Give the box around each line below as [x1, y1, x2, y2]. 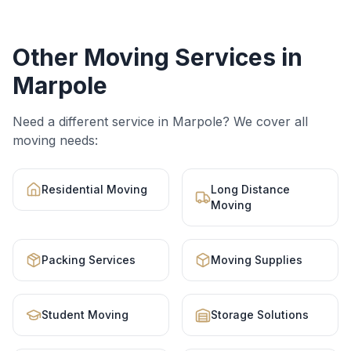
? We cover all [223, 114, 308, 129]
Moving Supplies [211, 253, 302, 266]
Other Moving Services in [13, 43, 302, 71]
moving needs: [13, 132, 98, 148]
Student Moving [42, 308, 128, 321]
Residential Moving [42, 183, 147, 196]
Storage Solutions [211, 308, 309, 321]
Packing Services [42, 253, 136, 266]
